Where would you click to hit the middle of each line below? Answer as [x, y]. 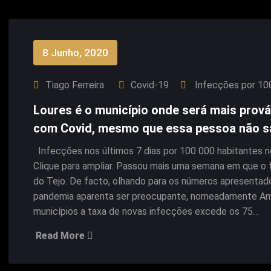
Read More [61, 236]
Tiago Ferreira [75, 85]
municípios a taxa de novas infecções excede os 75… [146, 211]
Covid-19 [150, 85]
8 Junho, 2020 [75, 53]
